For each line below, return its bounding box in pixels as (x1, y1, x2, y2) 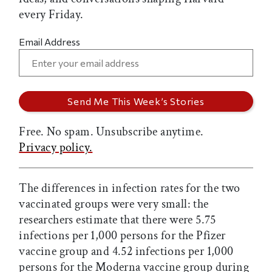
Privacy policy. (19, 140, 93, 156)
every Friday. (19, 7, 84, 23)
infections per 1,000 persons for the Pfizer (19, 228, 226, 244)
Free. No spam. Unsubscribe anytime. (19, 124, 204, 140)
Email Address (19, 36, 81, 48)
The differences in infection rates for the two (19, 180, 240, 197)
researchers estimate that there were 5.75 (19, 212, 216, 228)
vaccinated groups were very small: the (19, 196, 209, 212)
